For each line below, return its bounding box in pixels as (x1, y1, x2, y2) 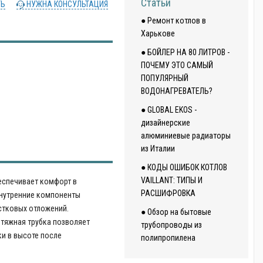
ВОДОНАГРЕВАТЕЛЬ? (141, 86, 213, 96)
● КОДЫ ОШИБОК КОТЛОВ (141, 163, 228, 172)
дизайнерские (141, 118, 191, 127)
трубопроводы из (141, 220, 203, 230)
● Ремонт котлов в (141, 16, 207, 25)
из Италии (141, 144, 176, 153)
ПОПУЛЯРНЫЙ (141, 73, 189, 83)
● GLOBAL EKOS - (141, 105, 197, 114)
